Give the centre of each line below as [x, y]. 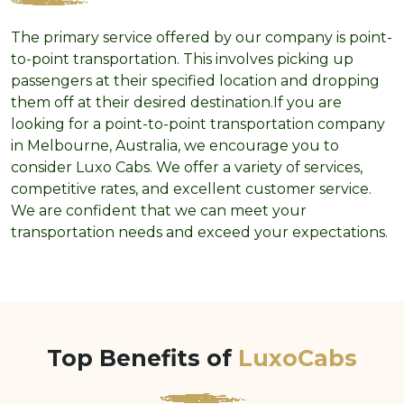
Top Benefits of [142, 358]
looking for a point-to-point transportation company [198, 124]
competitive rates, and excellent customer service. [191, 189]
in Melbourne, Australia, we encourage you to [175, 146]
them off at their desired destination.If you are [176, 103]
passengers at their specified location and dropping [195, 81]
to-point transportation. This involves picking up [182, 60]
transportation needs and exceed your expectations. [199, 233]
